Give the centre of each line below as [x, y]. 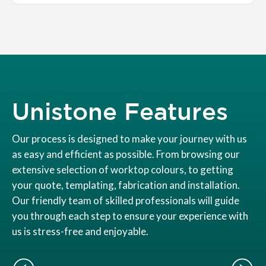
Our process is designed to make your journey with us [129, 139]
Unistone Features [120, 111]
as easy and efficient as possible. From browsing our [126, 154]
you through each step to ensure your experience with [130, 216]
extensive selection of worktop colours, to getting [123, 170]
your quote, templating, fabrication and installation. [126, 185]
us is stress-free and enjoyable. [80, 232]
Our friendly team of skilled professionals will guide [126, 201]
